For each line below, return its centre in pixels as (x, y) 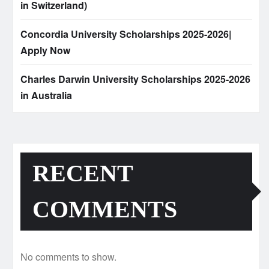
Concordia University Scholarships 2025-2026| (126, 34)
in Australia (46, 95)
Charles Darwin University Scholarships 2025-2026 (135, 79)
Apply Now (45, 50)
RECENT (83, 174)
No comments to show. (68, 257)
